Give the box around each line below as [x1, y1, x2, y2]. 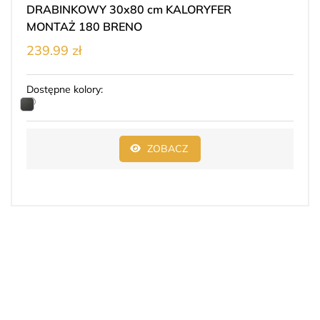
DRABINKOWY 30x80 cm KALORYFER [26, 1, 147, 16]
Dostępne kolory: [26, 82, 103, 96]
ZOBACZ [147, 141, 188, 155]
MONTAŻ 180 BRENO [26, 19, 142, 34]
